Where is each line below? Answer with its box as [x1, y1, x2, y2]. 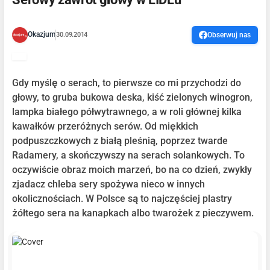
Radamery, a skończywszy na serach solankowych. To [12, 149, 245, 161]
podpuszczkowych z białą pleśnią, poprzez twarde [12, 134, 228, 146]
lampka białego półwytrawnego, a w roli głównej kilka [12, 105, 242, 118]
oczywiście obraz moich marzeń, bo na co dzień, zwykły [12, 163, 253, 175]
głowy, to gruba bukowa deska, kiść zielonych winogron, [12, 91, 253, 103]
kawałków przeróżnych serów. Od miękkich [12, 120, 199, 132]
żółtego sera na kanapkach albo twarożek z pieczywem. [12, 207, 254, 219]
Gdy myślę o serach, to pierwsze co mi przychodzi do [12, 77, 242, 89]
